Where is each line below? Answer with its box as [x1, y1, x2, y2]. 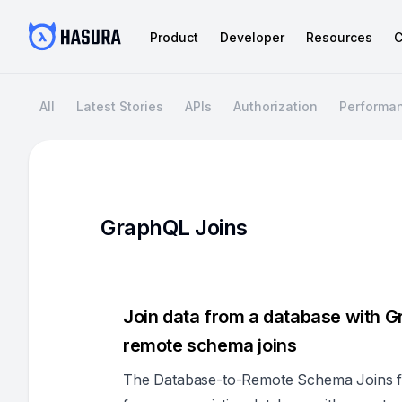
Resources [306, 29, 372, 45]
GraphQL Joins [100, 214, 248, 240]
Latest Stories [76, 99, 163, 114]
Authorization [233, 99, 318, 114]
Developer [220, 29, 284, 45]
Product [150, 29, 198, 45]
